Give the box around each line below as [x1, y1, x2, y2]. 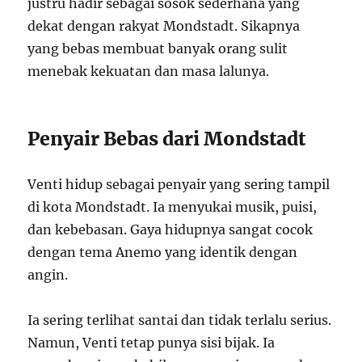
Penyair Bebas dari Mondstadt [27, 127, 306, 151]
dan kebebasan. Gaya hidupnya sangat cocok [27, 221, 314, 238]
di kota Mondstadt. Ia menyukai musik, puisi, [27, 199, 318, 216]
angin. [27, 267, 69, 284]
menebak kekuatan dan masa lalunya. [27, 63, 270, 80]
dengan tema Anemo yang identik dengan [27, 244, 298, 261]
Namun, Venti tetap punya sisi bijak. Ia [27, 335, 276, 351]
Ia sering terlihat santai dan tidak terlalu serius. [27, 312, 332, 329]
